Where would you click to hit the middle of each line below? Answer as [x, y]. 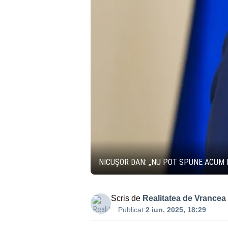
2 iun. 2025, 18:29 [176, 210]
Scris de [125, 198]
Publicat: [132, 210]
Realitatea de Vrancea [184, 198]
